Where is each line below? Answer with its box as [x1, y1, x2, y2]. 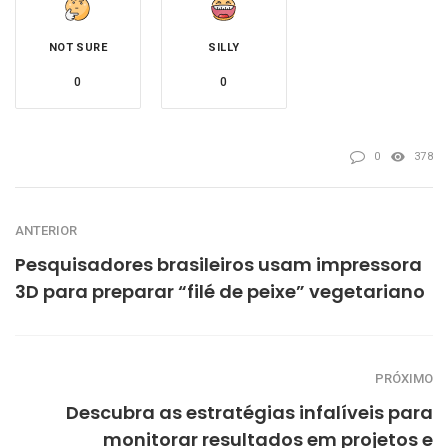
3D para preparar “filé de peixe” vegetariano [15, 279, 425, 305]
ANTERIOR [15, 223, 77, 239]
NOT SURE [48, 41, 108, 55]
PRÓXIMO [375, 371, 433, 387]
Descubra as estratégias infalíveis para [66, 400, 433, 426]
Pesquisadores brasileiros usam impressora [15, 252, 422, 278]
